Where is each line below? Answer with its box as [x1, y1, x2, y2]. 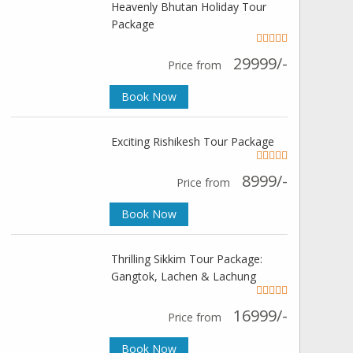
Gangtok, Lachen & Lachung [110, 269, 256, 284]
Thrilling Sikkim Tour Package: [110, 251, 262, 266]
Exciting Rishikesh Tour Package [110, 134, 274, 149]
